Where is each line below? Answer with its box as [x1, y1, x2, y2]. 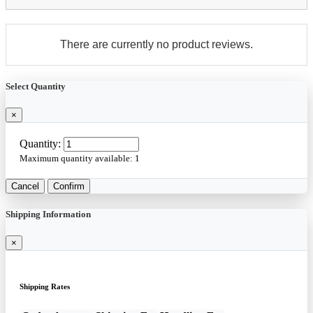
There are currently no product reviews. [60, 38, 253, 50]
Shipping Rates [20, 282, 70, 291]
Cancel [11, 180, 39, 191]
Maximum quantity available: [20, 152, 135, 163]
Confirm [53, 180, 85, 191]
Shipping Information [6, 209, 91, 220]
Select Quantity [6, 80, 66, 92]
